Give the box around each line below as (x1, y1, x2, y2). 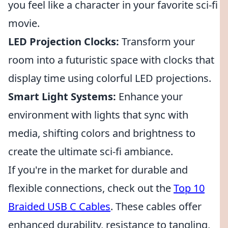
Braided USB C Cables (8, 199, 110, 213)
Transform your (119, 35, 195, 48)
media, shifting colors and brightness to (8, 126, 195, 140)
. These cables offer (110, 199, 202, 213)
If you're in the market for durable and (8, 163, 188, 177)
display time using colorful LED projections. (8, 71, 211, 85)
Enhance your (116, 90, 183, 103)
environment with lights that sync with (8, 108, 188, 122)
